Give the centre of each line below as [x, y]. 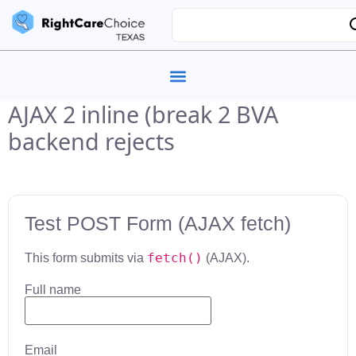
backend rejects [91, 141]
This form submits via [86, 258]
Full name [53, 290]
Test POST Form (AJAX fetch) [158, 223]
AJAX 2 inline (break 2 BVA [143, 114]
